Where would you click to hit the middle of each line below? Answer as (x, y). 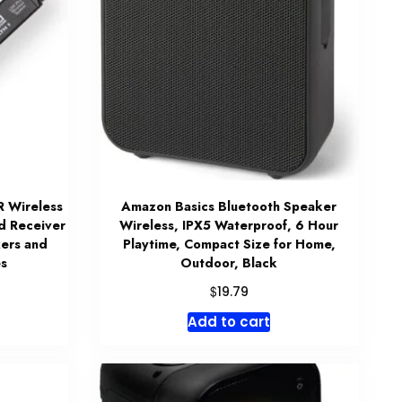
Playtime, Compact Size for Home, (229, 244)
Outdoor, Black (229, 262)
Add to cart (229, 321)
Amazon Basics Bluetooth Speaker (229, 206)
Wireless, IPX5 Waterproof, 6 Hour (229, 225)
